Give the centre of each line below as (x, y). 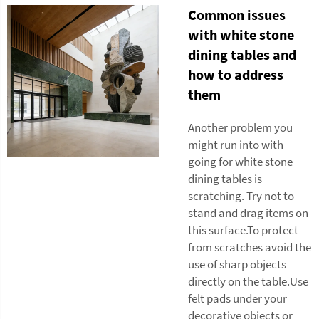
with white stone (241, 34)
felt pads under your (237, 298)
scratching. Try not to (241, 195)
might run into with (236, 144)
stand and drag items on (248, 213)
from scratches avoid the (250, 247)
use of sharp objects (237, 264)
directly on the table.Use (248, 281)
